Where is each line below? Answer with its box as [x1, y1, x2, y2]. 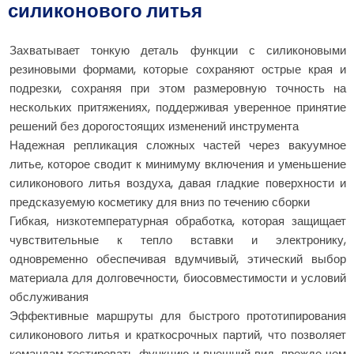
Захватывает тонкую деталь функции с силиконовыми [9, 42, 346, 59]
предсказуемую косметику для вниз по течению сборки [9, 194, 310, 211]
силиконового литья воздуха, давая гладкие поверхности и [9, 175, 346, 192]
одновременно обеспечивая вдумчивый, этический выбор [9, 250, 346, 268]
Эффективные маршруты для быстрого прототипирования [9, 307, 346, 325]
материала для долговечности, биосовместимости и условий [9, 269, 346, 287]
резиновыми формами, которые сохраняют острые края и [9, 61, 346, 78]
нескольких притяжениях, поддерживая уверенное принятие [9, 99, 346, 116]
